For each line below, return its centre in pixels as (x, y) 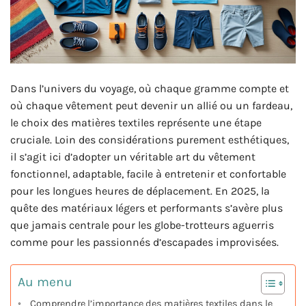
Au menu (45, 281)
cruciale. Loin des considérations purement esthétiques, (150, 139)
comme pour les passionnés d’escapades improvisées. (144, 242)
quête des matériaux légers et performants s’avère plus (147, 208)
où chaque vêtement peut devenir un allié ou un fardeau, (151, 105)
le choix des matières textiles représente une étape (136, 122)
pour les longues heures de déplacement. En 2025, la (140, 191)
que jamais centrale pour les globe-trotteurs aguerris (142, 225)
